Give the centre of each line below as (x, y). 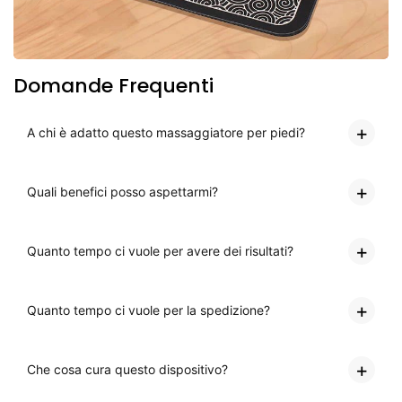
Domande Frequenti (114, 86)
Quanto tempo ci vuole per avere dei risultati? (160, 251)
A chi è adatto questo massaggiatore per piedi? (166, 133)
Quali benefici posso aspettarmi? (122, 192)
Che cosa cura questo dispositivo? (127, 370)
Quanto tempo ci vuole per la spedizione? (149, 310)
